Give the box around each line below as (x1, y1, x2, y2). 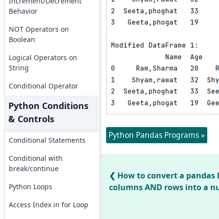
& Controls (8, 113, 54, 125)
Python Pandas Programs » (108, 130, 205, 140)
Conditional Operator (8, 81, 78, 90)
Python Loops (8, 182, 52, 191)
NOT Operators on (8, 24, 69, 34)
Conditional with (8, 153, 63, 163)
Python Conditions (8, 100, 88, 111)
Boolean (8, 35, 35, 44)
